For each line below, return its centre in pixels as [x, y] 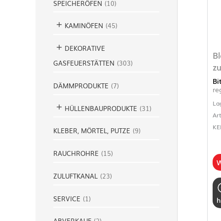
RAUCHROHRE [76, 153]
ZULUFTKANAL [75, 176]
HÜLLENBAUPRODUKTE [101, 108]
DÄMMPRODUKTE [81, 85]
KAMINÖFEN [84, 26]
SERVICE [67, 198]
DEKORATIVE [85, 48]
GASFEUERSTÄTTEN [84, 63]
